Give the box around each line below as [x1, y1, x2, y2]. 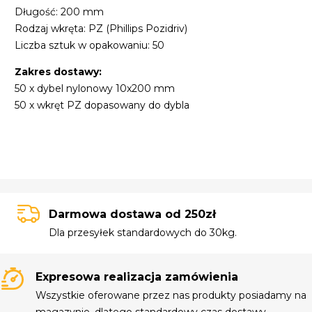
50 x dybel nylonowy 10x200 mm [15, 82, 175, 95]
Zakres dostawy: [15, 65, 102, 79]
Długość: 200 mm [15, 6, 104, 19]
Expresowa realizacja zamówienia [36, 270, 239, 283]
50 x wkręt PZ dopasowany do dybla [15, 99, 190, 112]
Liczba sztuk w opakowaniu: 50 [15, 39, 165, 52]
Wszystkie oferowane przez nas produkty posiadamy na [36, 288, 307, 302]
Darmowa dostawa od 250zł [48, 208, 216, 221]
